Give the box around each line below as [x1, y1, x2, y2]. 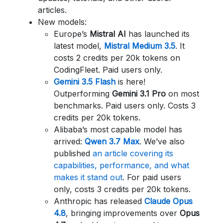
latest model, [54, 41, 104, 51]
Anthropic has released [54, 196, 144, 206]
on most [166, 89, 199, 99]
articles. [38, 5, 67, 15]
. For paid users [122, 172, 181, 182]
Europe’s [54, 29, 90, 39]
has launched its [126, 29, 190, 39]
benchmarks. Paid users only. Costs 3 [54, 101, 196, 111]
